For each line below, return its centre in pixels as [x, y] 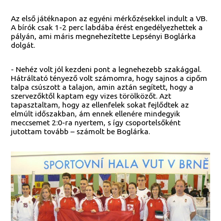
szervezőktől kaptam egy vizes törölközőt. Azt [91, 96]
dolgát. [23, 45]
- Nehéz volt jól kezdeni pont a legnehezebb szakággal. [106, 69]
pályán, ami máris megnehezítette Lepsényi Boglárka [104, 36]
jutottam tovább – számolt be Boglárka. [81, 131]
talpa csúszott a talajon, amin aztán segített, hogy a [102, 87]
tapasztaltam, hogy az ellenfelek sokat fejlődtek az [100, 105]
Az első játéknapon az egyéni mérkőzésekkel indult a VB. [109, 18]
